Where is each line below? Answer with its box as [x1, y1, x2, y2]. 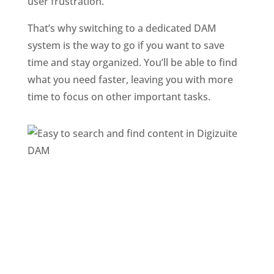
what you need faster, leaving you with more [27, 72, 233, 86]
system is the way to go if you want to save [27, 38, 224, 52]
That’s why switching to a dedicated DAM [27, 21, 217, 35]
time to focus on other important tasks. [27, 89, 210, 103]
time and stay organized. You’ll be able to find [27, 55, 237, 69]
